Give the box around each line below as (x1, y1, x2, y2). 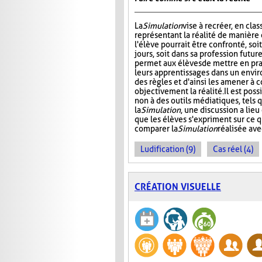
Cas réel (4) (213, 144, 253, 154)
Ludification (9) (140, 144, 195, 154)
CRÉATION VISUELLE (135, 181, 221, 193)
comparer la (135, 124, 178, 134)
